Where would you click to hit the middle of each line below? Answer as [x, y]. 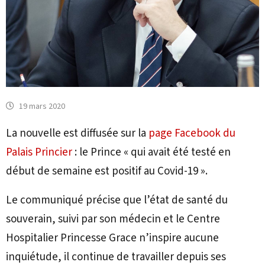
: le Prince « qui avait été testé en [151, 153]
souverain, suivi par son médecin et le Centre [113, 219]
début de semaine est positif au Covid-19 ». [107, 172]
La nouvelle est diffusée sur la [77, 134]
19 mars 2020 [42, 107]
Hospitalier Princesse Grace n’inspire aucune [112, 238]
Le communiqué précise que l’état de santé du [117, 201]
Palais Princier [39, 153]
